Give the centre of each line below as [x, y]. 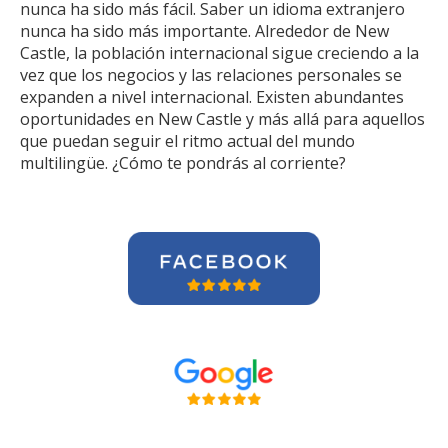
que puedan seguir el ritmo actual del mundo [187, 141]
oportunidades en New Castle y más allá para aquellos [222, 119]
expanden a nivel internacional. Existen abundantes [212, 97]
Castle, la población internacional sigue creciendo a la [219, 53]
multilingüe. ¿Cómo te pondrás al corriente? [183, 163]
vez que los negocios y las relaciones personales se [211, 75]
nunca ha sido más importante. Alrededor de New [204, 31]
